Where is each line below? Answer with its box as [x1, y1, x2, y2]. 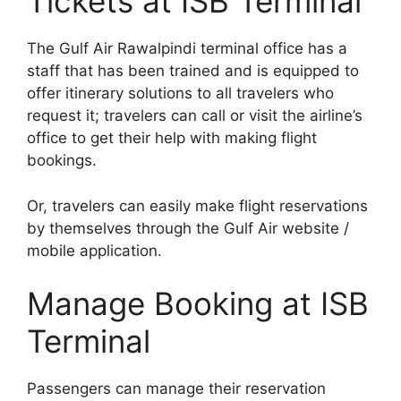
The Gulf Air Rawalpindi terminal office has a [27, 39, 347, 58]
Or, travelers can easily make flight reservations [27, 196, 368, 215]
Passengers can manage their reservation [27, 380, 326, 398]
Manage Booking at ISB [27, 285, 369, 323]
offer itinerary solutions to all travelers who [27, 84, 334, 103]
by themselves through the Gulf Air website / [27, 218, 349, 237]
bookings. [27, 151, 97, 170]
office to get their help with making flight [27, 129, 317, 148]
